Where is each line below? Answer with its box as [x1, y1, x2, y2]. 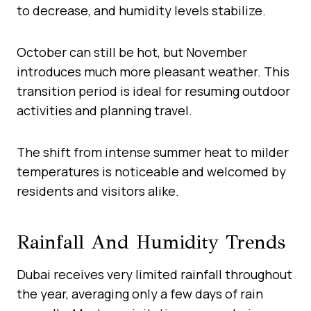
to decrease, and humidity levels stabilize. [17, 1, 266, 19]
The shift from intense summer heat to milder [17, 143, 289, 160]
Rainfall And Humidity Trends [17, 229, 285, 254]
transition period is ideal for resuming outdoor [17, 82, 290, 99]
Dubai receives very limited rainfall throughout [17, 265, 292, 283]
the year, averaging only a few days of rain [17, 285, 263, 302]
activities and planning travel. [17, 101, 192, 119]
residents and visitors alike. [17, 182, 179, 199]
